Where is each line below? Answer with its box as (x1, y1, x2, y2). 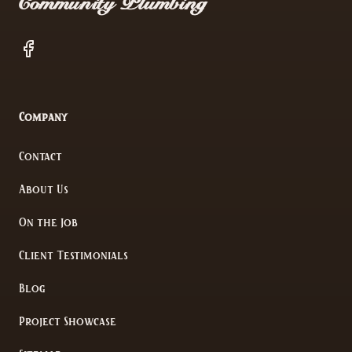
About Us (19, 185, 68, 195)
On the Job (19, 218, 78, 228)
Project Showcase (19, 317, 116, 327)
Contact (19, 152, 62, 162)
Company (19, 112, 67, 123)
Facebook (18, 39, 75, 57)
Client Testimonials (19, 251, 128, 261)
